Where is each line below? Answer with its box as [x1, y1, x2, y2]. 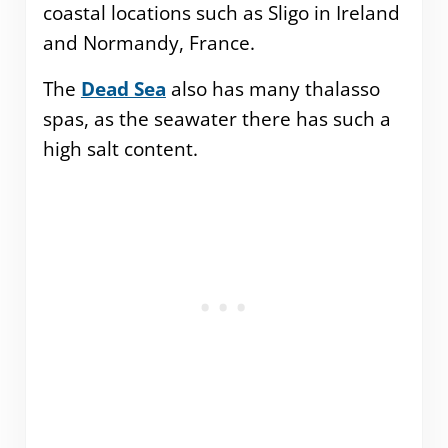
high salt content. [42, 135, 198, 162]
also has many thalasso [165, 75, 380, 102]
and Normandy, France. [42, 29, 255, 56]
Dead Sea [80, 75, 166, 102]
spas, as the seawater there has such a [42, 105, 391, 132]
